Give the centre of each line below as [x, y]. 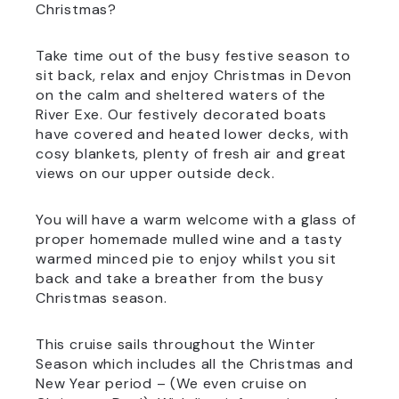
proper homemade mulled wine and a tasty [190, 239]
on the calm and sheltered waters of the [181, 95]
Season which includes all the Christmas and [195, 364]
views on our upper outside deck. [155, 173]
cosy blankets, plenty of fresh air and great [191, 154]
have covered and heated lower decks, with [192, 134]
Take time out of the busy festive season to [193, 56]
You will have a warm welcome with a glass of [196, 220]
